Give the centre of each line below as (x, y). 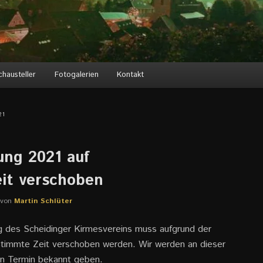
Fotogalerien (76, 75)
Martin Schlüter (43, 201)
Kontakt (131, 75)
